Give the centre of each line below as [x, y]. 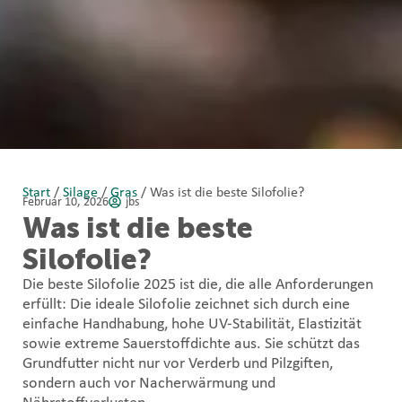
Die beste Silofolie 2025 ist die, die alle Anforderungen [198, 284]
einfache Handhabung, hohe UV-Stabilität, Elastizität [192, 324]
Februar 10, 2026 [66, 202]
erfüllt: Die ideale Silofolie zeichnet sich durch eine [186, 304]
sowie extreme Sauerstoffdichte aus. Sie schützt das [191, 344]
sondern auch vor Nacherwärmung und [149, 383]
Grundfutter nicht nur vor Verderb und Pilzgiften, [178, 363]
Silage [80, 192]
